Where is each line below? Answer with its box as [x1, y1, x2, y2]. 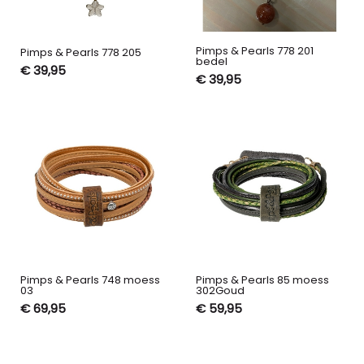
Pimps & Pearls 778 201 [195, 42, 314, 58]
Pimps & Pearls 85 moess [195, 272, 329, 288]
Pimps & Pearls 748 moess [19, 272, 160, 288]
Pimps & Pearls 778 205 [19, 44, 141, 60]
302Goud [195, 283, 245, 299]
